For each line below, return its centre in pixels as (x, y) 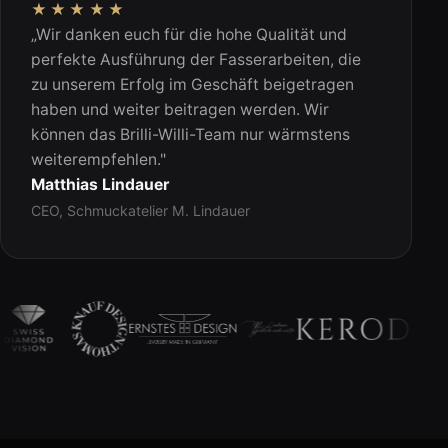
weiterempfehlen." (99, 160)
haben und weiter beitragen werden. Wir (180, 110)
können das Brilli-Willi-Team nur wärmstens (191, 135)
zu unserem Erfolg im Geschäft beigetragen (193, 85)
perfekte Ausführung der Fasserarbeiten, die (196, 60)
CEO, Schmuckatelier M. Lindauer (141, 211)
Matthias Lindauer (100, 185)
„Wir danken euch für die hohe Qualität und (189, 35)
